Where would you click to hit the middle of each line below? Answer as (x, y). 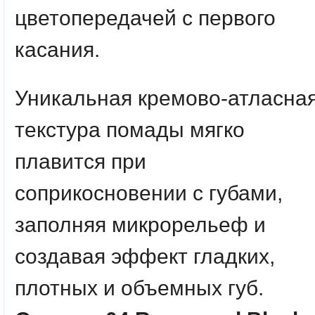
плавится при (81, 161)
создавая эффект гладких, (145, 256)
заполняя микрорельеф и (140, 225)
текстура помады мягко (130, 130)
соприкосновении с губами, (149, 193)
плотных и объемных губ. (139, 288)
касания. (57, 50)
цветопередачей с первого (145, 18)
